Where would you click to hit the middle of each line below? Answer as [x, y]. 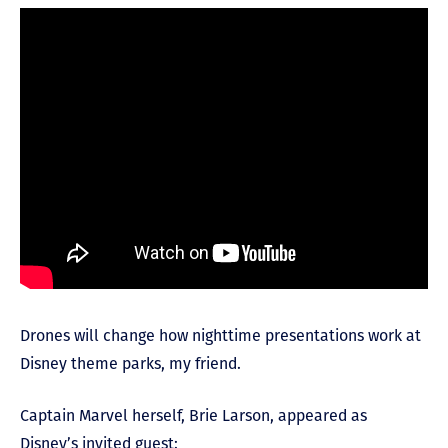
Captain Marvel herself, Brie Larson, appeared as [193, 415]
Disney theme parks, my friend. [130, 363]
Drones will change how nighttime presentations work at [220, 335]
